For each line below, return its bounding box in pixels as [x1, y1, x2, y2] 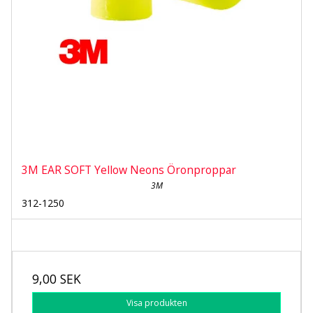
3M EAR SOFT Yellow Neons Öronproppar [22, 162, 236, 178]
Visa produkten [126, 297, 187, 310]
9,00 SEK [32, 270, 81, 288]
